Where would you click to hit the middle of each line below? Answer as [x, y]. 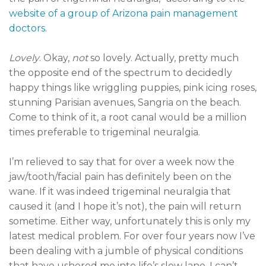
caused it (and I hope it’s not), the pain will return [125, 206]
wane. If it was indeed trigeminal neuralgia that [120, 191]
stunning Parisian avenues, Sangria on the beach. [125, 102]
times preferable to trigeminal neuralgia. [104, 132]
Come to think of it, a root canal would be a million [128, 117]
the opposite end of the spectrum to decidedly [121, 72]
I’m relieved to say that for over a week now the [122, 161]
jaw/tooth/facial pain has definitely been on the [120, 176]
